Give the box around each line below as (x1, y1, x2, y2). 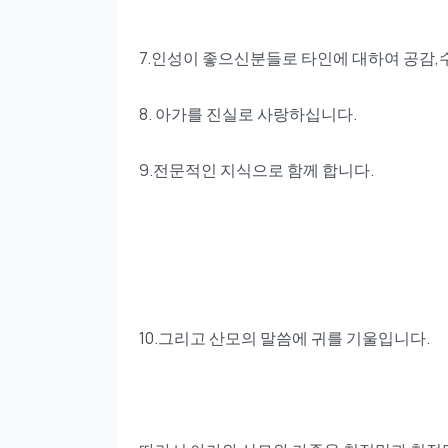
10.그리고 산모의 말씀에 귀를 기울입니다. (139, 327, 430, 350)
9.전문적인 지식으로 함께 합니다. (139, 159, 374, 182)
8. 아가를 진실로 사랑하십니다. (139, 103, 357, 126)
